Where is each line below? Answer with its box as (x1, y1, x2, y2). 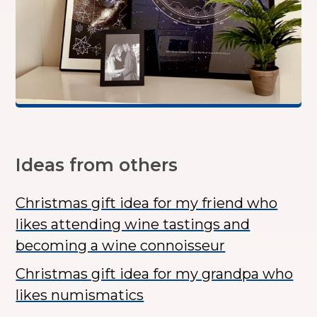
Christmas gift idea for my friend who (16, 195, 278, 212)
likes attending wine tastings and (16, 216, 250, 234)
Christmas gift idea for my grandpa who (16, 265, 294, 283)
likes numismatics (16, 287, 144, 304)
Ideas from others (16, 154, 178, 176)
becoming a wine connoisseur (16, 237, 226, 255)
